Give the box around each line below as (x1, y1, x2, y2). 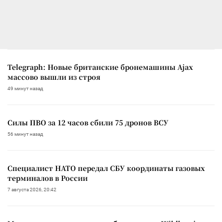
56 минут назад (7, 131, 43, 137)
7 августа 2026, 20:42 (7, 187, 56, 193)
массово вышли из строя (7, 72, 101, 82)
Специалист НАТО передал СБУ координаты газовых (7, 163, 205, 173)
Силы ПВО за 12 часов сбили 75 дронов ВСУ (7, 117, 168, 128)
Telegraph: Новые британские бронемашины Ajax (7, 62, 193, 72)
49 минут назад (7, 86, 43, 92)
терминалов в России (7, 173, 88, 183)
